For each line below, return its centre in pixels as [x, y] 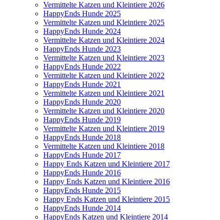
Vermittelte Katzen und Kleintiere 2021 [104, 93]
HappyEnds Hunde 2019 [82, 119]
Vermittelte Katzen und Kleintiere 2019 [104, 128]
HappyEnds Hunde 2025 [82, 13]
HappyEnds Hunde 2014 [82, 208]
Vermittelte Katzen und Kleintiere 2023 [104, 57]
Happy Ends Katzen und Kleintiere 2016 [107, 181]
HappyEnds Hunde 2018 [82, 137]
